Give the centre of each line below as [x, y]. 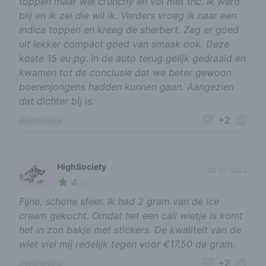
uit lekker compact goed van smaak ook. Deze [124, 44]
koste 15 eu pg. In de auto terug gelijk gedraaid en [132, 58]
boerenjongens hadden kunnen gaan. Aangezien [126, 87]
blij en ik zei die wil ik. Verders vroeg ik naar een [128, 15]
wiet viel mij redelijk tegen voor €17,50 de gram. [127, 244]
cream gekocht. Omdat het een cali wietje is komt [131, 216]
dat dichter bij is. [57, 101]
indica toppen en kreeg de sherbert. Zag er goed [129, 30]
